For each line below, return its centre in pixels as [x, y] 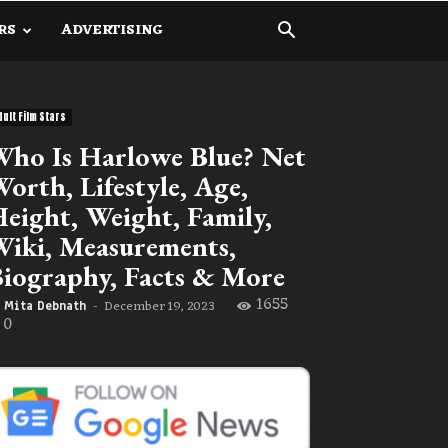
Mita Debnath [45, 306]
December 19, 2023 [159, 306]
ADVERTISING [112, 30]
